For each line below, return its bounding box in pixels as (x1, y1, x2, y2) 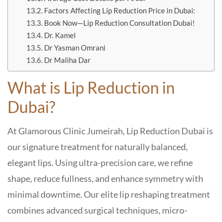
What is (7, 77, 63, 97)
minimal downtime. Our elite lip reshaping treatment (7, 188, 210, 200)
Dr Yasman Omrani (44, 43, 106, 52)
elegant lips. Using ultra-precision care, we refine (7, 157, 193, 168)
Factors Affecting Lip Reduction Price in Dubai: (44, 5, 196, 15)
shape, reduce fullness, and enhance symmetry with (7, 172, 203, 184)
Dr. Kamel (44, 30, 76, 40)
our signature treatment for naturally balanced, (7, 141, 188, 152)
